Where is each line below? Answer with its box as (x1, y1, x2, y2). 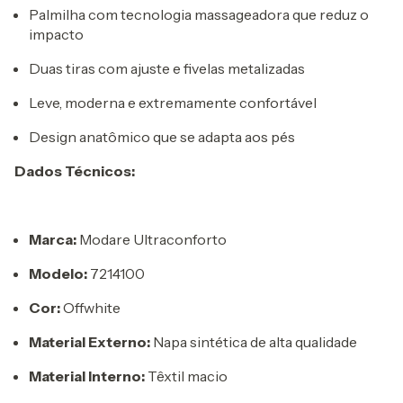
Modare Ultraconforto (76, 230, 227, 248)
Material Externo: (29, 333, 150, 351)
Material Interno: (29, 367, 145, 385)
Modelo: (29, 264, 87, 282)
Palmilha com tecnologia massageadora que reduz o (29, 5, 369, 23)
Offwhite (60, 299, 121, 317)
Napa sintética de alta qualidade (150, 333, 357, 351)
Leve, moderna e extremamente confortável (29, 94, 317, 112)
